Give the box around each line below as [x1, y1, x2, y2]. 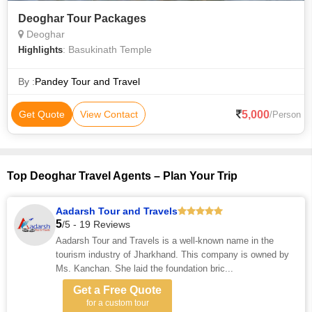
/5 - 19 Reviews [62, 219, 130, 230]
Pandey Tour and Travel [35, 76, 140, 87]
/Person [270, 109, 301, 120]
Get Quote [19, 109, 65, 120]
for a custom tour [86, 298, 149, 308]
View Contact [80, 109, 138, 120]
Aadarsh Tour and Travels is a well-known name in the [56, 235, 274, 246]
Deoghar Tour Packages [18, 13, 146, 24]
